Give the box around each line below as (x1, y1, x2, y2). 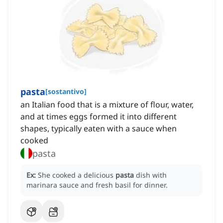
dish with (136, 170, 167, 180)
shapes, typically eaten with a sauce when (20, 123, 177, 134)
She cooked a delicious (38, 170, 115, 180)
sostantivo (48, 87, 84, 97)
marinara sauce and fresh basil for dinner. (26, 180, 168, 190)
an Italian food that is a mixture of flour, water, (20, 99, 194, 111)
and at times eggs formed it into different (20, 111, 177, 122)
